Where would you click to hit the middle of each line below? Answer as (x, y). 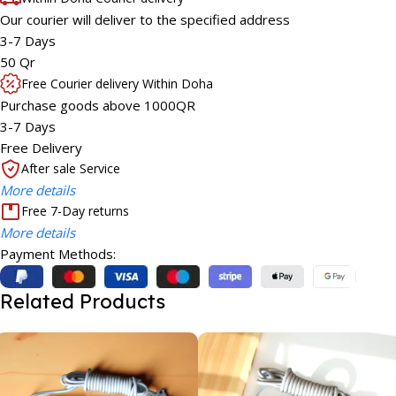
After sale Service (71, 169)
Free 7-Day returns (75, 211)
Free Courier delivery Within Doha (117, 83)
